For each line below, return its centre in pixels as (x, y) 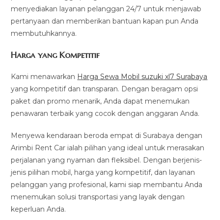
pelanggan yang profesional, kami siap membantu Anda (107, 184)
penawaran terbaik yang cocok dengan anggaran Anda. (105, 113)
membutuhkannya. (44, 33)
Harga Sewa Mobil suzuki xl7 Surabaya (142, 76)
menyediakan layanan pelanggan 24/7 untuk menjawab (106, 9)
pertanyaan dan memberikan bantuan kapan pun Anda (105, 21)
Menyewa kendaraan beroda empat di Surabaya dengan (107, 135)
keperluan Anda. (39, 209)
